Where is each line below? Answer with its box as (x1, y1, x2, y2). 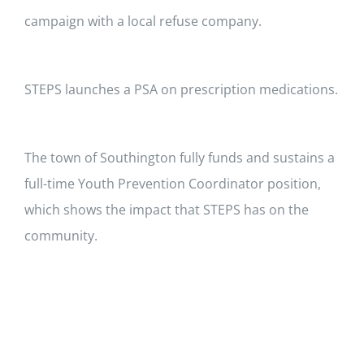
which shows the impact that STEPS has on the (24, 200, 309, 219)
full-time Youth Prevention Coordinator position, (24, 174, 321, 193)
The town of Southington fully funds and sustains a (24, 148, 335, 167)
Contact (17, 54, 58, 71)
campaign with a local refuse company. (24, 11, 262, 30)
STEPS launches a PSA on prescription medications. (24, 80, 338, 98)
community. (24, 226, 97, 245)
